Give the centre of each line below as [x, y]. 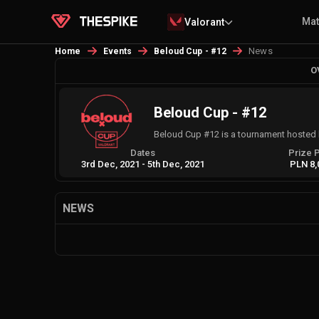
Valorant [205, 22]
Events [117, 51]
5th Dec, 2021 [176, 164]
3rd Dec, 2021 [111, 164]
